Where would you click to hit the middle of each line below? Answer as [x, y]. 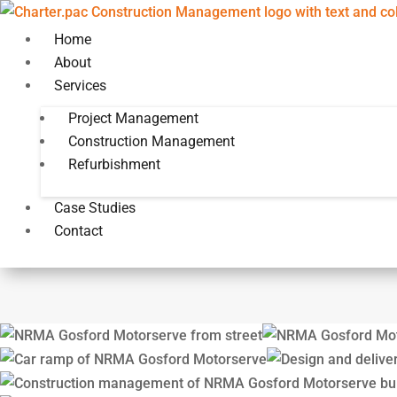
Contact [78, 231]
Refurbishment [114, 164]
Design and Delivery [182, 237]
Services [80, 86]
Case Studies [95, 208]
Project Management [133, 118]
